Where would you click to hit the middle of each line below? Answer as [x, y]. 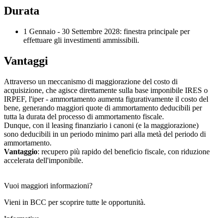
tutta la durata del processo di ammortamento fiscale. [84, 117]
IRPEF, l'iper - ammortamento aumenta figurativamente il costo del [106, 99]
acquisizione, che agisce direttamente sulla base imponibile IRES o [106, 91]
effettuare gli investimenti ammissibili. [81, 40]
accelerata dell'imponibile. [44, 161]
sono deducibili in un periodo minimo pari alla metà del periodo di [105, 134]
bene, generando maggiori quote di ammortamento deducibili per [103, 108]
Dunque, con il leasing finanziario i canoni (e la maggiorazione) [101, 126]
